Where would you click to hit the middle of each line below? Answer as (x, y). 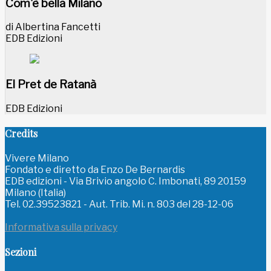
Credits (21, 133)
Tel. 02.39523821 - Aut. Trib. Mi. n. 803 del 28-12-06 (119, 204)
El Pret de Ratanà (51, 84)
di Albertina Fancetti (53, 27)
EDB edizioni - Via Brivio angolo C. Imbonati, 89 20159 (126, 181)
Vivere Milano (37, 158)
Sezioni (21, 252)
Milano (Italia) (35, 193)
